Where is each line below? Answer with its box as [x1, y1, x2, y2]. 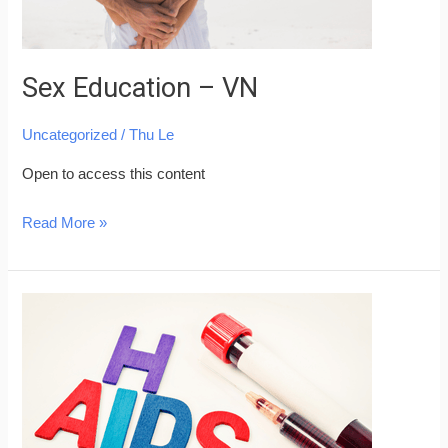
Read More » [22, 214, 108, 231]
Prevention [21, 378, 92, 395]
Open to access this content [22, 166, 206, 183]
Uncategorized [22, 127, 118, 144]
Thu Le [129, 127, 175, 144]
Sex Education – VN [22, 72, 259, 105]
